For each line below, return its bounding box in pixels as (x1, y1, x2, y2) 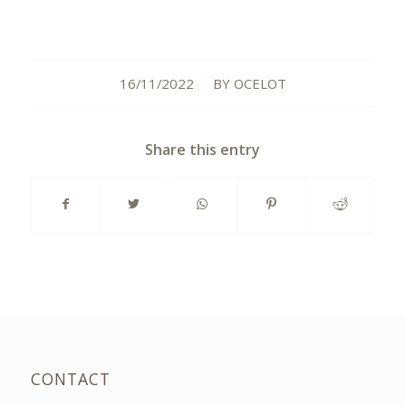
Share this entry (145, 140, 261, 160)
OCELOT (233, 74, 286, 93)
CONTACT (30, 368, 111, 391)
